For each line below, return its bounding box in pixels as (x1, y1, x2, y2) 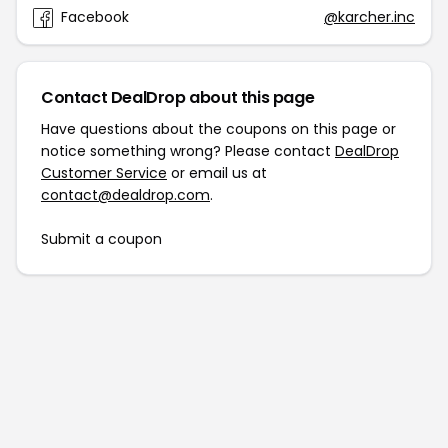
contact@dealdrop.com (41, 185, 210, 205)
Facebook (61, 7, 129, 27)
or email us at (167, 163, 267, 183)
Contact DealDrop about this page (41, 86, 315, 109)
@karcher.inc (324, 7, 415, 27)
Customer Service (41, 163, 167, 183)
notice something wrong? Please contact (41, 141, 335, 161)
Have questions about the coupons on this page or (41, 119, 396, 139)
